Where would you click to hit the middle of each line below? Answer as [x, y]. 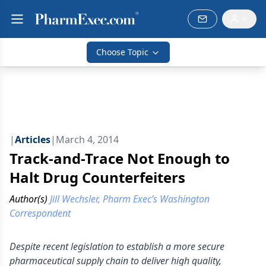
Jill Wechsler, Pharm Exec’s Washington [130, 199]
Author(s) [28, 199]
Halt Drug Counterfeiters [97, 177]
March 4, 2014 [87, 140]
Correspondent [40, 213]
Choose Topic [122, 52]
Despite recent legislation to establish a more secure [117, 246]
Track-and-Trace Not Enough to [120, 158]
